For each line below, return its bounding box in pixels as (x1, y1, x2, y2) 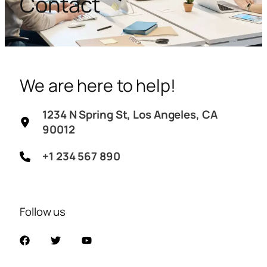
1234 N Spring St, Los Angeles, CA (42, 107, 218, 123)
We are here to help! (20, 74, 176, 98)
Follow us (20, 204, 66, 220)
